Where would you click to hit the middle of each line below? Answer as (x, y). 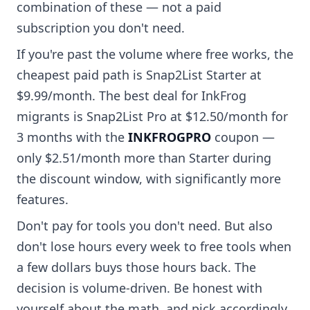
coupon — (243, 137)
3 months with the (72, 137)
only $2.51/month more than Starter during (144, 158)
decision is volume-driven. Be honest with (139, 288)
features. (43, 200)
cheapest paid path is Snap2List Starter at (139, 75)
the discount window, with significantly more (149, 179)
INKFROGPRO (170, 137)
